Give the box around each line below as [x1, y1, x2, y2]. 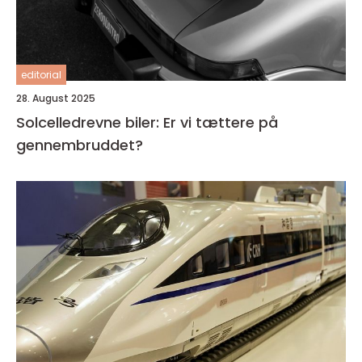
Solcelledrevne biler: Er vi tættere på [16, 112, 278, 133]
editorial [21, 68, 61, 82]
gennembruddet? [16, 135, 143, 155]
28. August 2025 [16, 91, 95, 105]
